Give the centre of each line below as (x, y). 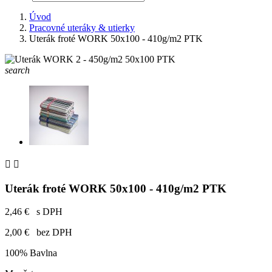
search (17, 70)
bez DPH (52, 233)
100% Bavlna (31, 253)
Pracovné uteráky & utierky (82, 28)
